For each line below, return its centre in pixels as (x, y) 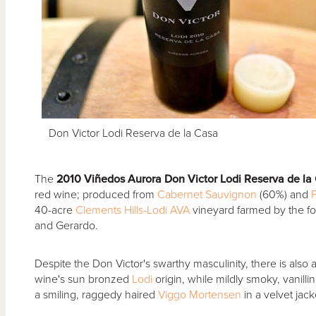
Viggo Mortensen (199, 294)
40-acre (55, 210)
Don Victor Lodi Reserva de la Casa (133, 133)
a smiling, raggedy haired (96, 294)
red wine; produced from (96, 194)
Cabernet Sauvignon (207, 194)
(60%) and (284, 194)
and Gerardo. (66, 225)
